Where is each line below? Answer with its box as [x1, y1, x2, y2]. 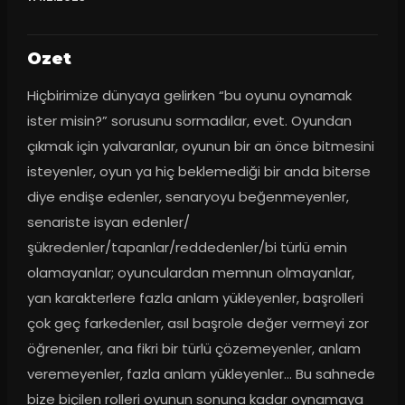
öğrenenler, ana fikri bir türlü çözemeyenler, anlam [26, 338, 361, 358]
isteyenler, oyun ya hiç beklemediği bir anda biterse [26, 161, 371, 181]
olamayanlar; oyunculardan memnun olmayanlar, [26, 262, 354, 282]
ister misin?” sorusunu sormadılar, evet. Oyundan [26, 110, 352, 130]
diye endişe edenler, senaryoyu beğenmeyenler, [26, 186, 349, 206]
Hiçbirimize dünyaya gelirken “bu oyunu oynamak [26, 85, 352, 105]
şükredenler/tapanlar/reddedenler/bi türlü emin [26, 237, 347, 257]
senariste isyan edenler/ [26, 212, 190, 231]
